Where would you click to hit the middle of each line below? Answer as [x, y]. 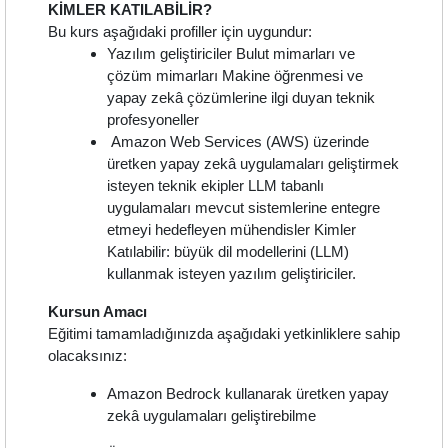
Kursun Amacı [97, 312]
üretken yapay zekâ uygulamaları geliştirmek [253, 164]
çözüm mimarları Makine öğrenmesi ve [235, 76]
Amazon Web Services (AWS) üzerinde [238, 142]
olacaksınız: [87, 356]
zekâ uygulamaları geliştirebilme [212, 416]
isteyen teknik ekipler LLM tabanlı [216, 186]
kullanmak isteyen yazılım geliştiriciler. [234, 274]
